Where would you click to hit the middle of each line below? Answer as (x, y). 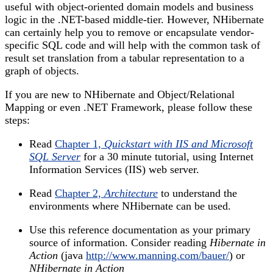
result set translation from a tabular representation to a (125, 58)
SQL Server (55, 156)
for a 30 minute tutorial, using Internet (167, 156)
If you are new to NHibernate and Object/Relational (120, 94)
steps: (17, 120)
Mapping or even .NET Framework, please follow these (129, 107)
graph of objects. (42, 70)
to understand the (197, 193)
